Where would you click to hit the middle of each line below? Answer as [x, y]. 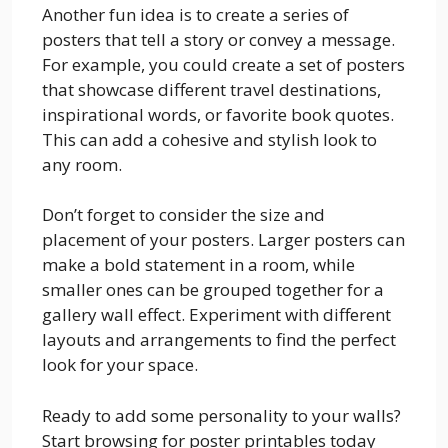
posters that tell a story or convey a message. [218, 39]
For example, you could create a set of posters [223, 64]
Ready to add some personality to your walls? [221, 415]
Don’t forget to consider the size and [183, 214]
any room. [82, 164]
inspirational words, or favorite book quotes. [218, 114]
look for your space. [120, 364]
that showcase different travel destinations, [211, 89]
